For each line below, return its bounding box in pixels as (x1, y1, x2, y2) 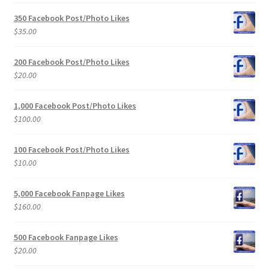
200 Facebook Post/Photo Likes (13, 56, 130, 68)
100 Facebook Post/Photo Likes (13, 144, 130, 156)
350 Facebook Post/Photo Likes (13, 13, 130, 24)
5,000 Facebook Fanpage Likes (13, 188, 125, 199)
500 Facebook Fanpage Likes (13, 232, 118, 243)
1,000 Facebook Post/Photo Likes (13, 100, 136, 112)
